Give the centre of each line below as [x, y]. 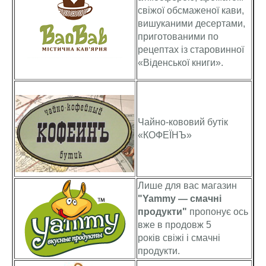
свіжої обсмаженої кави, [191, 10]
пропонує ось [218, 212]
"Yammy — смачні [180, 199]
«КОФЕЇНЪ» [165, 135]
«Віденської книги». [180, 63]
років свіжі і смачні [179, 238]
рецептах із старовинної [191, 50]
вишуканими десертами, [191, 23]
